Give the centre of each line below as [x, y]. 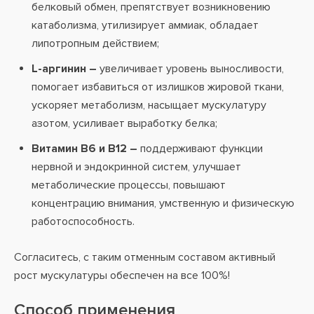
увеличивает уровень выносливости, [190, 69]
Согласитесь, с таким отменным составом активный [145, 257]
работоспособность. [83, 221]
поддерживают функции [200, 149]
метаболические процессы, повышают [129, 185]
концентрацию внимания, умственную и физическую [163, 203]
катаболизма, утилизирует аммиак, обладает [145, 25]
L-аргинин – [64, 69]
